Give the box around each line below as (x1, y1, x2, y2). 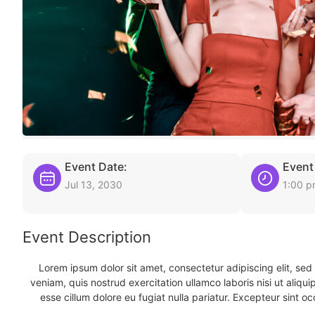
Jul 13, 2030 (65, 179, 122, 191)
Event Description (22, 228, 151, 246)
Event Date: (65, 160, 127, 174)
